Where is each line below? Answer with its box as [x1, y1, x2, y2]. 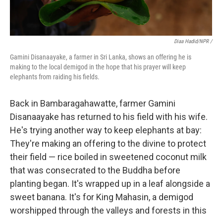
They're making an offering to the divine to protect [10, 138, 206, 149]
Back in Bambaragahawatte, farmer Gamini [10, 98, 175, 109]
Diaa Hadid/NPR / [174, 38, 212, 45]
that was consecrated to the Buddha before [10, 165, 180, 175]
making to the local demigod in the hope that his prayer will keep [10, 63, 186, 71]
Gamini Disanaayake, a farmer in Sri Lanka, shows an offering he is [10, 53, 191, 61]
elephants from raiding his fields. [10, 73, 100, 81]
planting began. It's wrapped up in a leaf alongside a [10, 178, 210, 189]
